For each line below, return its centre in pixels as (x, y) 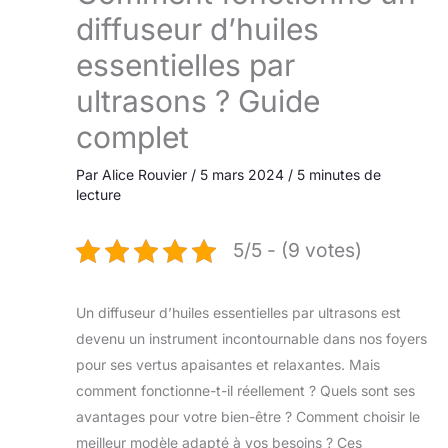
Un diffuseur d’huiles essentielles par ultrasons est (238, 313)
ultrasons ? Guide (198, 101)
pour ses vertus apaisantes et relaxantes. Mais (228, 365)
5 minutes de (339, 175)
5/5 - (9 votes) (297, 250)
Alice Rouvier (146, 175)
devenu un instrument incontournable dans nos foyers (251, 339)
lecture (98, 195)
